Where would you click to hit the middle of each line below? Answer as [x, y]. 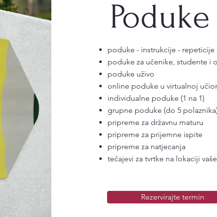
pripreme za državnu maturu [155, 122]
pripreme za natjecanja [146, 147]
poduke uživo [131, 74]
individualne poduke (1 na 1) [156, 98]
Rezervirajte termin [173, 197]
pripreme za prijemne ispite [155, 134]
